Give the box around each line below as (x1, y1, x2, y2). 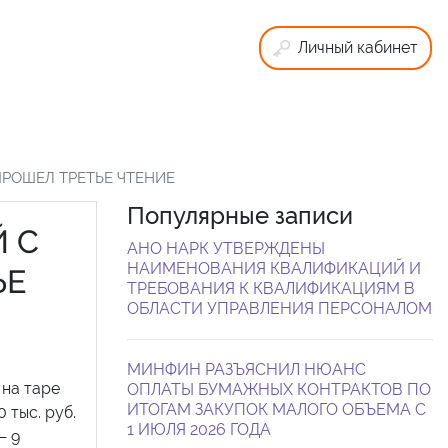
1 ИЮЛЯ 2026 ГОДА (127, 419, 271, 439)
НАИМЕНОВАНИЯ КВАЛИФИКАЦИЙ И (127, 258, 421, 278)
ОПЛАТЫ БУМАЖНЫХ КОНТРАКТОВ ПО (127, 379, 431, 399)
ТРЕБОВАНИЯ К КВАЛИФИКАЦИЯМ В (127, 278, 415, 298)
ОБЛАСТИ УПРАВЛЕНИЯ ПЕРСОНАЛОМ (127, 298, 432, 318)
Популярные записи (127, 200, 353, 230)
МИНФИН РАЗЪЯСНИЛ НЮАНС (127, 359, 366, 379)
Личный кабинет (297, 38, 418, 57)
